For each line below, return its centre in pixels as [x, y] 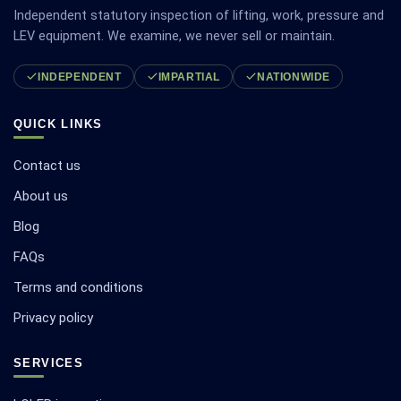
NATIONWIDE [294, 77]
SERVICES [49, 363]
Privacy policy [53, 318]
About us [41, 196]
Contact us [47, 166]
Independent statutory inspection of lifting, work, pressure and [199, 16]
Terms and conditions [78, 288]
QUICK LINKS [58, 124]
